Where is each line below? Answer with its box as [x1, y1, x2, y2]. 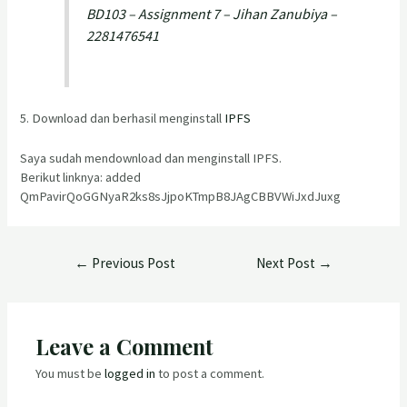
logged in [104, 365, 156, 382]
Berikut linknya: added [20, 169, 142, 186]
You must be [35, 365, 105, 382]
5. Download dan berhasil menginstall [20, 110, 225, 127]
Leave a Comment [35, 332, 214, 362]
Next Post [256, 254, 319, 273]
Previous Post [88, 254, 175, 273]
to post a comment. [155, 365, 265, 382]
